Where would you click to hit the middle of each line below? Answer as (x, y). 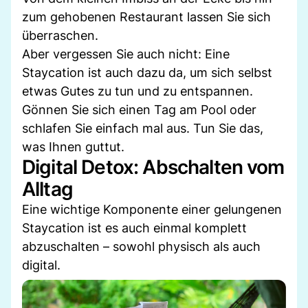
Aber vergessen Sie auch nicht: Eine (126, 54)
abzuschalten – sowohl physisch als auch (141, 246)
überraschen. (60, 35)
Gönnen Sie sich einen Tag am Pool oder (139, 109)
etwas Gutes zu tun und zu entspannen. (137, 91)
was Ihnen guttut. (73, 146)
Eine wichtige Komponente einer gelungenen (152, 209)
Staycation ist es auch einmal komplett (134, 228)
